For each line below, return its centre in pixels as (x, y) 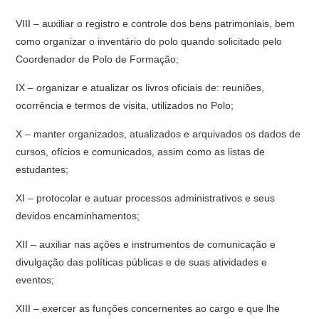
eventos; (35, 280)
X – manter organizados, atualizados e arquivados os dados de (158, 134)
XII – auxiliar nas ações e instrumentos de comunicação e (146, 244)
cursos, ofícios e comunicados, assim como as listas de (141, 152)
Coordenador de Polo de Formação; (98, 59)
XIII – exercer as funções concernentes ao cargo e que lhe (148, 308)
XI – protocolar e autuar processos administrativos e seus (146, 198)
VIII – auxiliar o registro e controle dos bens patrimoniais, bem (156, 23)
